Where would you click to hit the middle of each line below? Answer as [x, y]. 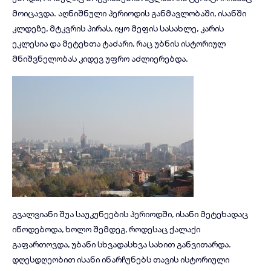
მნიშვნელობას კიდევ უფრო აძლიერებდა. [100, 58]
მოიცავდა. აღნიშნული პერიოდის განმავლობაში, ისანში [129, 13]
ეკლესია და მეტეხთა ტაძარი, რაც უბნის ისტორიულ [119, 43]
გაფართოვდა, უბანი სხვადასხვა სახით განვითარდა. [122, 244]
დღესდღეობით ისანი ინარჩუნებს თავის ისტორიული [121, 259]
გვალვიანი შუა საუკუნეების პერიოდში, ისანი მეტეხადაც [130, 214]
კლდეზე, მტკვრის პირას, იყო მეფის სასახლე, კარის [118, 28]
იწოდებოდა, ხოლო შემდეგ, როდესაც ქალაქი [106, 229]
